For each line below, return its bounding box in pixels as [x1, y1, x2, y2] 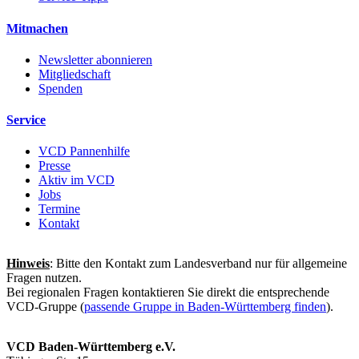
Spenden [38, 81, 83, 95]
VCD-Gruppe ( [6, 300, 84, 314]
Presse [38, 159, 71, 173]
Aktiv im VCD [38, 173, 115, 188]
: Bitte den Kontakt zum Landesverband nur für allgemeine [50, 256, 347, 271]
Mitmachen [6, 21, 68, 35]
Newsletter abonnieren [38, 52, 152, 67]
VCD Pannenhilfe [38, 144, 130, 159]
